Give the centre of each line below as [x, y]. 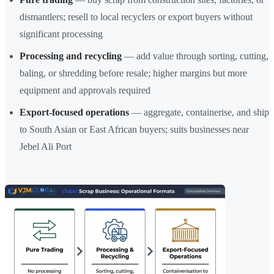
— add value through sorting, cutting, [195, 56]
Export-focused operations [74, 113]
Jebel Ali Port [46, 147]
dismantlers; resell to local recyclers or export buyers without [136, 17]
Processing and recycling [71, 56]
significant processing [61, 34]
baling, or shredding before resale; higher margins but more [133, 73]
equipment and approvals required [85, 91]
